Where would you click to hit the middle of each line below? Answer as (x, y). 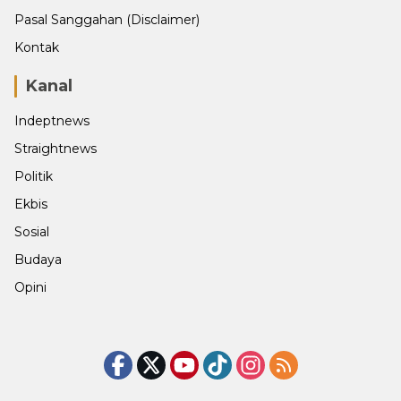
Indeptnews (52, 121)
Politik (34, 176)
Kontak (37, 47)
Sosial (32, 232)
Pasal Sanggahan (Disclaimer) (107, 20)
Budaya (38, 260)
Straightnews (55, 149)
